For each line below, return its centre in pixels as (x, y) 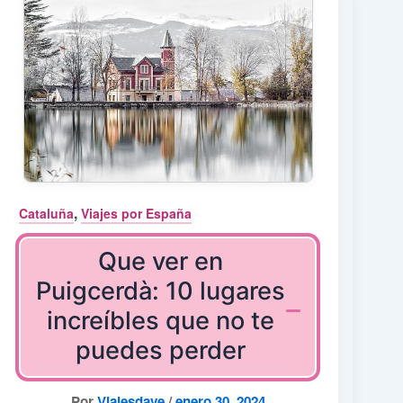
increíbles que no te (161, 321)
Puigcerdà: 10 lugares (161, 291)
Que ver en (161, 262)
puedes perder (161, 351)
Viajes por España (137, 213)
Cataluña (47, 213)
